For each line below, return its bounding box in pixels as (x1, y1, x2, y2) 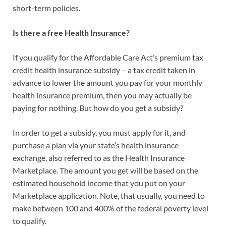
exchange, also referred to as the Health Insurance (13, 153, 185, 163)
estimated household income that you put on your (13, 178, 185, 188)
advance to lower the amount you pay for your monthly (13, 78, 202, 88)
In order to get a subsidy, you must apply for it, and (13, 128, 186, 138)
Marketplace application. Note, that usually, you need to (13, 191, 205, 201)
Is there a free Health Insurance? (13, 28, 130, 38)
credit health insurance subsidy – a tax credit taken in (13, 65, 195, 75)
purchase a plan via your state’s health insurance (13, 140, 179, 150)
